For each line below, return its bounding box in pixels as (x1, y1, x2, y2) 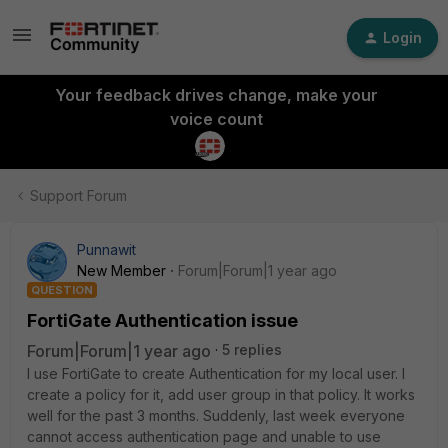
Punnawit (77, 241, 136, 258)
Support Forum (30, 187, 127, 204)
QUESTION (31, 283, 93, 297)
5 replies (222, 341, 282, 358)
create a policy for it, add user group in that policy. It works (27, 386, 415, 403)
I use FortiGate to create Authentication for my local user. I (27, 365, 405, 382)
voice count (169, 109, 263, 129)
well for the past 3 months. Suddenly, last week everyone (27, 407, 405, 424)
